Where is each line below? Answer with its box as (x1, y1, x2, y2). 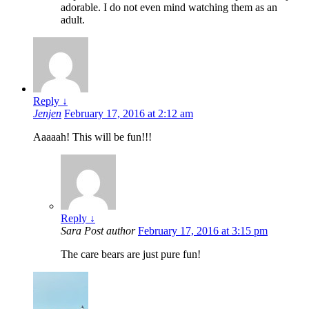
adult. (61, 14, 85, 26)
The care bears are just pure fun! (61, 248, 201, 261)
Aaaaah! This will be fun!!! (33, 131, 152, 143)
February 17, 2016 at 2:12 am (64, 108, 193, 120)
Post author (84, 225, 135, 237)
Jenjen (33, 108, 61, 120)
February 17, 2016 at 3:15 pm (138, 225, 268, 237)
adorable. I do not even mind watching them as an (61, 1, 277, 14)
